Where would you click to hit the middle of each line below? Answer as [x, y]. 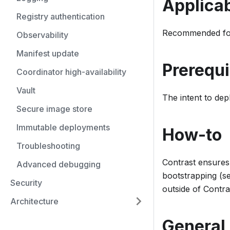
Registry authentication [61, 16]
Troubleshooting [48, 146]
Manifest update [48, 53]
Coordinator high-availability [71, 72]
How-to [192, 135]
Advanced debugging [59, 164]
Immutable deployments [63, 127]
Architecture [34, 201]
